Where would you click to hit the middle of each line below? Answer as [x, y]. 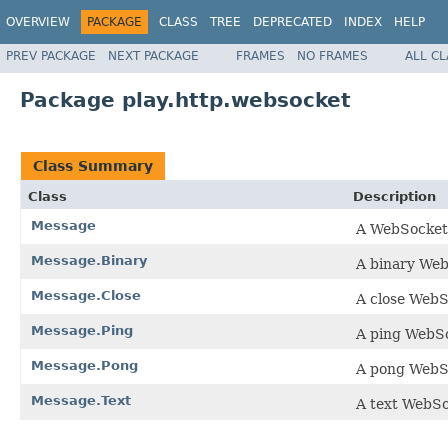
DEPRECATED [292, 22]
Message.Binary [89, 260]
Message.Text [81, 400]
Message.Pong [84, 365]
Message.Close [86, 295]
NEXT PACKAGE [153, 55]
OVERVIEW [38, 22]
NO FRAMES [332, 55]
